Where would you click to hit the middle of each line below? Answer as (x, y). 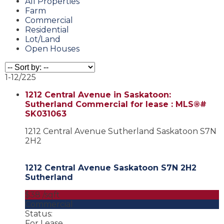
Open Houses (52, 49)
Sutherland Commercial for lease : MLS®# (116, 104)
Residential (47, 30)
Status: (39, 213)
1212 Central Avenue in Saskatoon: (98, 94)
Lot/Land (43, 39)
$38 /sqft (42, 194)
